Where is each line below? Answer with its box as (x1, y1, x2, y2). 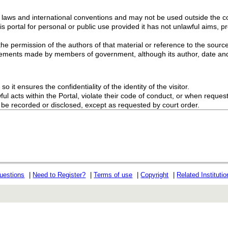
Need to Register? (33, 171, 86, 179)
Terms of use (94, 171, 133, 179)
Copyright (140, 171, 169, 179)
